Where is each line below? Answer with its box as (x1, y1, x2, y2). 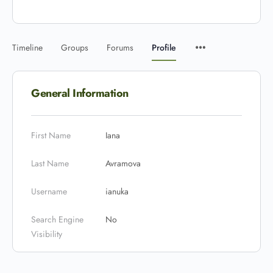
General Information (31, 85, 129, 101)
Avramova (105, 157, 141, 169)
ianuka (105, 185, 129, 197)
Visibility (31, 228, 62, 240)
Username (31, 185, 67, 197)
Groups (61, 41, 88, 54)
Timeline (12, 41, 43, 54)
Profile (152, 41, 176, 54)
